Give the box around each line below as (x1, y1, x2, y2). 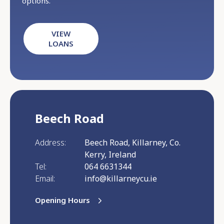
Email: (35, 173, 55, 184)
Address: (35, 137, 66, 148)
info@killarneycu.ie (84, 173, 157, 184)
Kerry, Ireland (84, 149, 136, 160)
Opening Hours (35, 195, 90, 205)
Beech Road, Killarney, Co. (84, 137, 180, 148)
